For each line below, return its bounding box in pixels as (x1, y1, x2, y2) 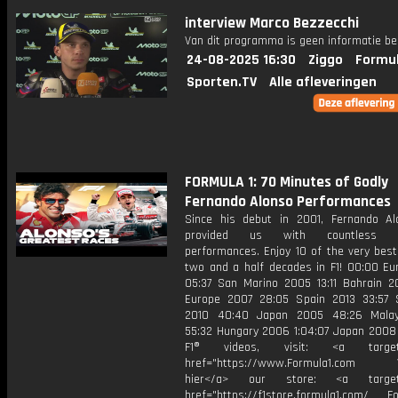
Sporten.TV (187, 73, 257, 92)
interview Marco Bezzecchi (185, 13, 359, 33)
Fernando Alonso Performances (185, 192, 391, 211)
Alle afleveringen (269, 73, 377, 92)
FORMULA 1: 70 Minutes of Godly (185, 172, 388, 192)
